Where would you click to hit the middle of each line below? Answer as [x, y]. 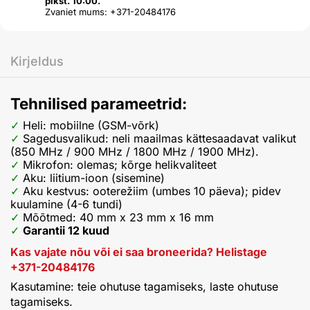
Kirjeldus [37, 61]
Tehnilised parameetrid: [99, 103]
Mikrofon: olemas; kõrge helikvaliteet [120, 164]
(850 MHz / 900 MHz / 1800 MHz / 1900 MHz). [135, 151]
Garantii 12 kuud [66, 230]
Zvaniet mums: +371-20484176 [110, 11]
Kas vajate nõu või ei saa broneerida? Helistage [139, 252]
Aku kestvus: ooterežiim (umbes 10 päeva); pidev [152, 191]
